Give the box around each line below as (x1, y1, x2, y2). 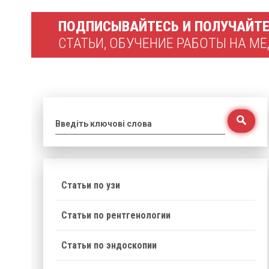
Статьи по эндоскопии (61, 240, 157, 251)
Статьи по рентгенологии (61, 210, 171, 221)
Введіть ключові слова (55, 119, 152, 128)
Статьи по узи (61, 180, 120, 191)
